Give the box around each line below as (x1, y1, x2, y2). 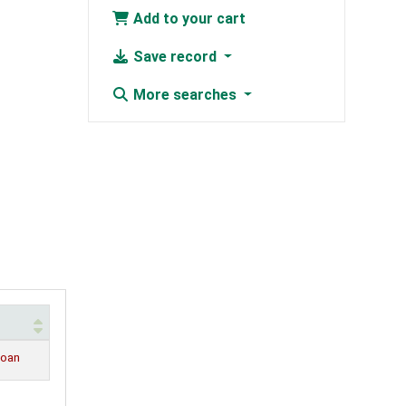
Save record (129, 48, 220, 66)
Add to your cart (129, 10, 246, 28)
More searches (129, 86, 240, 104)
